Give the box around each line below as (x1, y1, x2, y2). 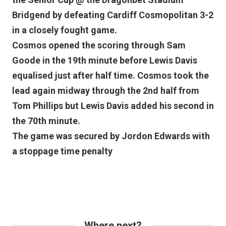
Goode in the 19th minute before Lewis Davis (12, 54, 197, 66)
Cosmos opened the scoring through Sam (12, 39, 186, 50)
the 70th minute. (12, 115, 80, 126)
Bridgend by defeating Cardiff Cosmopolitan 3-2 (12, 9, 213, 20)
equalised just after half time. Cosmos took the (12, 70, 209, 81)
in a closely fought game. (12, 24, 117, 35)
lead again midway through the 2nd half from (12, 85, 199, 96)
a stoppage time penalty (12, 145, 112, 156)
